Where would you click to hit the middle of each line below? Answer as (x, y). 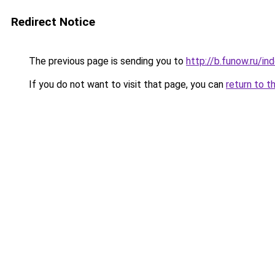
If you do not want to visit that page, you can (126, 84)
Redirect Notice (53, 22)
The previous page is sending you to (106, 61)
